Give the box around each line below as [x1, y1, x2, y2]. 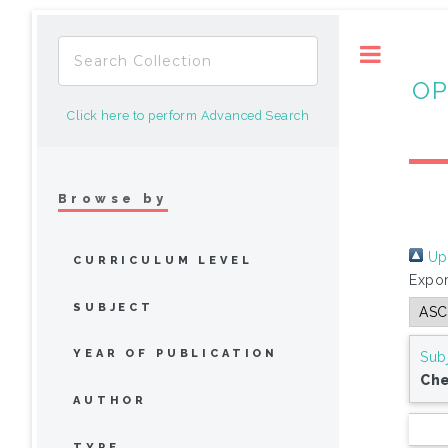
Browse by [58, 190, 168, 206]
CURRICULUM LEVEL [73, 253, 253, 267]
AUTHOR [73, 394, 148, 408]
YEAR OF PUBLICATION [73, 347, 279, 361]
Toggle [402, 46, 443, 61]
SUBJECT [73, 300, 154, 314]
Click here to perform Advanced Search [67, 108, 309, 123]
